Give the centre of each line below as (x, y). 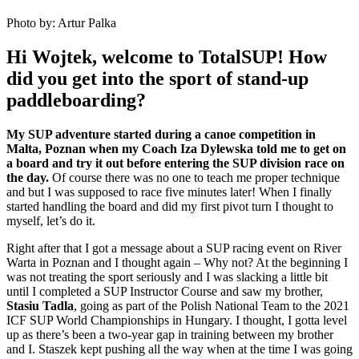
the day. (28, 177)
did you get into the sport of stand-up (157, 78)
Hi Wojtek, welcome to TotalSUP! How (167, 56)
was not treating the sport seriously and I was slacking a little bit (167, 276)
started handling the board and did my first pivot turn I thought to (170, 206)
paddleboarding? (76, 100)
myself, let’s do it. (51, 220)
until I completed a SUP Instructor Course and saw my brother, (165, 291)
